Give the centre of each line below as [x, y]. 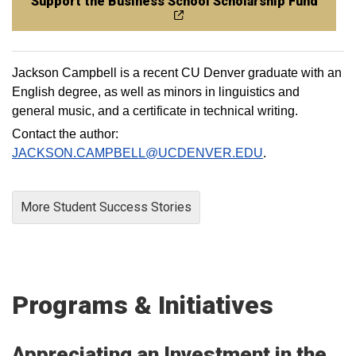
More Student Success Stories [106, 207]
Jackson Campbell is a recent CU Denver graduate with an [177, 73]
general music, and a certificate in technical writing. [155, 111]
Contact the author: [65, 134]
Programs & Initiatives [143, 306]
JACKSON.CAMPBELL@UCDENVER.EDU [137, 153]
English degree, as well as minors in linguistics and [156, 92]
